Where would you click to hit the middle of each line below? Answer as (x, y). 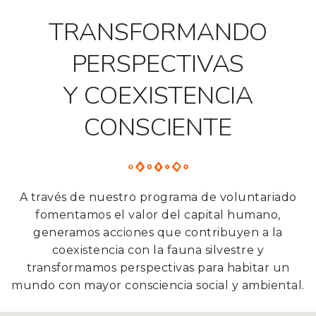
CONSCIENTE (158, 128)
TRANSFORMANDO (158, 32)
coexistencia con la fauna (128, 250)
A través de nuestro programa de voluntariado (158, 197)
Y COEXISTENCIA (158, 96)
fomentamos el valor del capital (132, 215)
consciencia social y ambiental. (215, 286)
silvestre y (235, 250)
